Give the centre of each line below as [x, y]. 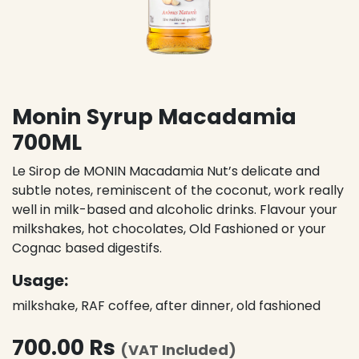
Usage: [40, 280]
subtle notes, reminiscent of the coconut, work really [178, 190]
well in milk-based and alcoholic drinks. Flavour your [175, 209]
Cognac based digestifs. [87, 248]
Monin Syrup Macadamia [154, 116]
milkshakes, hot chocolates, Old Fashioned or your [169, 228]
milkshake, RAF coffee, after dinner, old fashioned [166, 305]
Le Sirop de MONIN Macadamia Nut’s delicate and [166, 171]
